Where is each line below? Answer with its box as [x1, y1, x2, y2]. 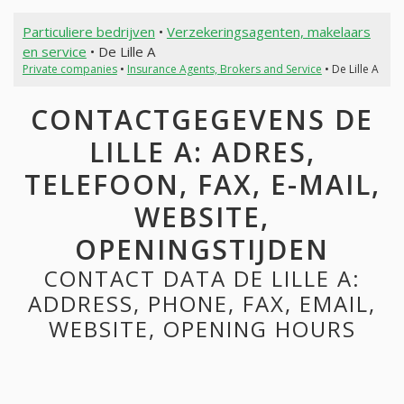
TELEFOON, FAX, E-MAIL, [23, 166, 381, 204]
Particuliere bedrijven [22, 22, 155, 41]
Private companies [22, 60, 117, 77]
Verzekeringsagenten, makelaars [166, 22, 371, 41]
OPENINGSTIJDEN [75, 231, 329, 269]
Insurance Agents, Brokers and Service [126, 60, 322, 77]
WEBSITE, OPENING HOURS [48, 314, 356, 344]
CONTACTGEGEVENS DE [31, 101, 373, 139]
